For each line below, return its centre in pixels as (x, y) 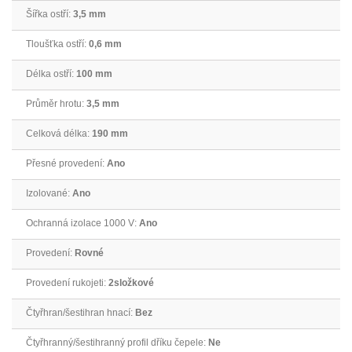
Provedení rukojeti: (67, 283)
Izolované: (49, 194)
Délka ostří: (51, 74)
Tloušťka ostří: (57, 44)
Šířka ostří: (49, 15)
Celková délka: (59, 134)
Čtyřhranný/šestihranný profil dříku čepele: (117, 343)
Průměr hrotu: (56, 104)
